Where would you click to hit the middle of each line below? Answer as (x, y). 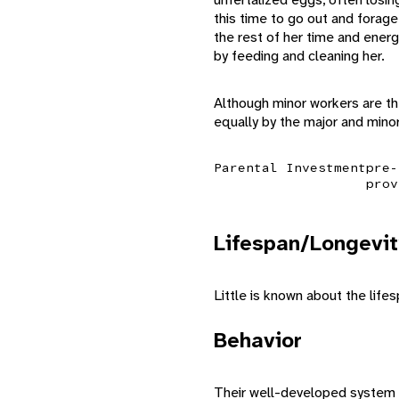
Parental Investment (290, 167)
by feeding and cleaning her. (299, 55)
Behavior (258, 340)
